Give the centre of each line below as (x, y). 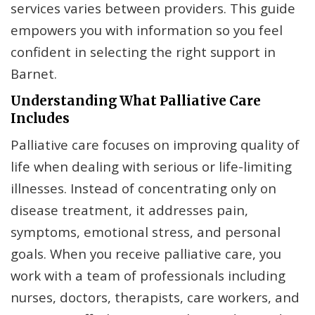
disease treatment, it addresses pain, (129, 210)
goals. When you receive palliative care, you (146, 254)
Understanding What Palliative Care (136, 101)
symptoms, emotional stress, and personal (146, 232)
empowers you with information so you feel (147, 30)
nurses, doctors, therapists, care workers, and (155, 297)
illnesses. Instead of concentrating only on (143, 188)
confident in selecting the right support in (143, 52)
